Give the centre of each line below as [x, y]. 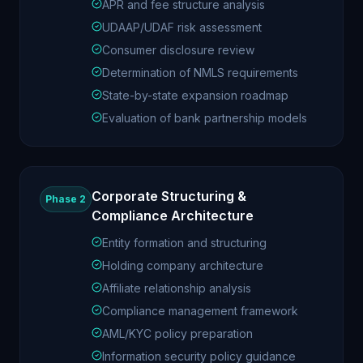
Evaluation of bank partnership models [205, 118]
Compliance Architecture [173, 216]
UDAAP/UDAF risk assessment [182, 27]
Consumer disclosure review [178, 50]
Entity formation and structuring [184, 243]
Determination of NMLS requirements [200, 73]
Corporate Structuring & [169, 196]
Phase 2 [66, 199]
